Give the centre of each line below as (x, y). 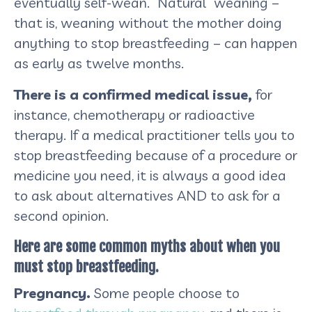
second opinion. (61, 215)
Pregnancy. (52, 292)
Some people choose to (165, 292)
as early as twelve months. (99, 63)
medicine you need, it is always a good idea (150, 175)
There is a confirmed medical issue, (133, 94)
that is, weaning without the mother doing (148, 22)
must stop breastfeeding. (86, 266)
